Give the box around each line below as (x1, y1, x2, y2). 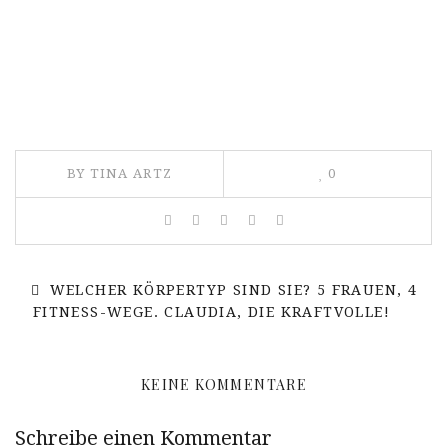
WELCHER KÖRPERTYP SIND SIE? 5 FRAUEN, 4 (44, 281, 418, 298)
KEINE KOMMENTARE (140, 374, 308, 394)
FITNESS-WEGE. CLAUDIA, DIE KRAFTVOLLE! (32, 303, 391, 320)
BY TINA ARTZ (66, 165, 173, 181)
